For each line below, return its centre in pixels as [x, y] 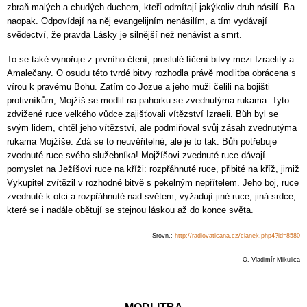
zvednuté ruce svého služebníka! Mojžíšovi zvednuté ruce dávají [136, 155]
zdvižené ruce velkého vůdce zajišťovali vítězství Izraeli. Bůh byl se [143, 114]
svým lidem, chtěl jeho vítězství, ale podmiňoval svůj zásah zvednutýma [152, 127]
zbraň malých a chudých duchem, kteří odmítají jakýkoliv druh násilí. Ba [151, 7]
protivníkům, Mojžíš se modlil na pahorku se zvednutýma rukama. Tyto [148, 100]
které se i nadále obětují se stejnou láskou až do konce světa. [130, 210]
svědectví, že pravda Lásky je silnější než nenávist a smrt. [124, 34]
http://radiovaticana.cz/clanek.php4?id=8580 [237, 235]
